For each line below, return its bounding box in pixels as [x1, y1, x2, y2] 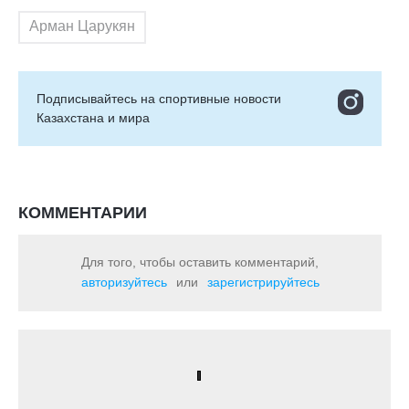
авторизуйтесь [80, 275, 167, 289]
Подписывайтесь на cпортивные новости [37, 91, 281, 106]
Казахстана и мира [37, 110, 150, 125]
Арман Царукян [29, 18, 135, 34]
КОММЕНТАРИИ [18, 204, 147, 222]
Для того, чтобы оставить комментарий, [81, 255, 319, 269]
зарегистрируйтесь [206, 275, 320, 289]
